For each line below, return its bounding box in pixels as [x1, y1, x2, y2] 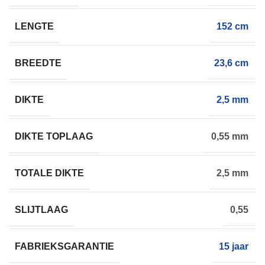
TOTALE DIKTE [15, 167, 84, 178]
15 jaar [219, 241, 248, 252]
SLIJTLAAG [15, 204, 68, 215]
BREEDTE [15, 57, 62, 68]
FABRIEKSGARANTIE [15, 241, 114, 251]
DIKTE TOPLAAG [15, 131, 93, 141]
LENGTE [15, 21, 54, 31]
